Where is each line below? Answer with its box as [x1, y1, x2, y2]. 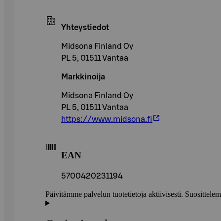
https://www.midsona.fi [61, 115, 152, 123]
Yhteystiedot [61, 23, 109, 32]
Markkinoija [61, 73, 105, 81]
